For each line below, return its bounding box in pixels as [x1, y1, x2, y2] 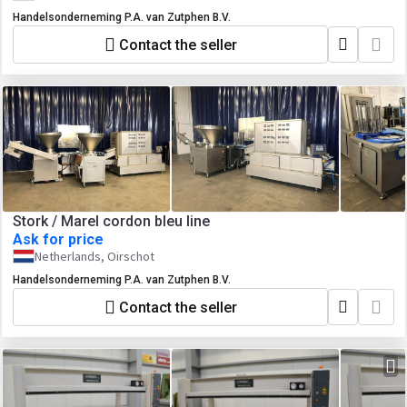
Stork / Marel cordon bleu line [13, 213, 210, 230]
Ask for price [13, 231, 104, 248]
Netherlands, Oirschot [35, 248, 154, 264]
